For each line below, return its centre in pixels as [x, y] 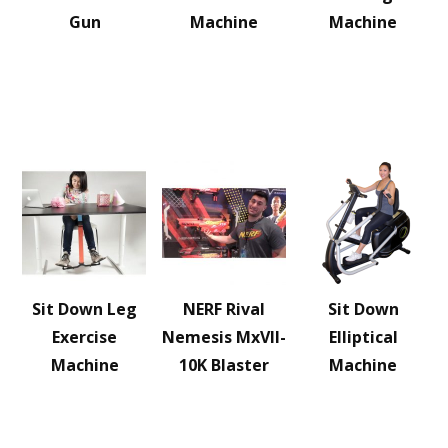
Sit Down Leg [85, 309]
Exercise [85, 337]
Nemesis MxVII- [223, 337]
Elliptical [363, 337]
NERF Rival [223, 309]
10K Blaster [223, 365]
